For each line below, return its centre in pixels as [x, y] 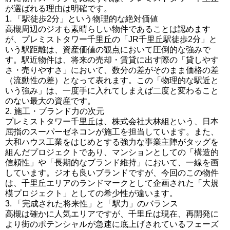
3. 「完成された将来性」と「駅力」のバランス [92, 204]
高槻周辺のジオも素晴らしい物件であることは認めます [108, 29]
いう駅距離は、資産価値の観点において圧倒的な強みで [108, 50]
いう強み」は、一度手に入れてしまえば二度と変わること [112, 91]
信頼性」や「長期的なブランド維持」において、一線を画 [112, 162]
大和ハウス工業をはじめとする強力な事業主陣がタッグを [112, 142]
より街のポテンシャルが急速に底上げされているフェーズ [112, 224]
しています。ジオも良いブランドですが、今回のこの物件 [112, 173]
